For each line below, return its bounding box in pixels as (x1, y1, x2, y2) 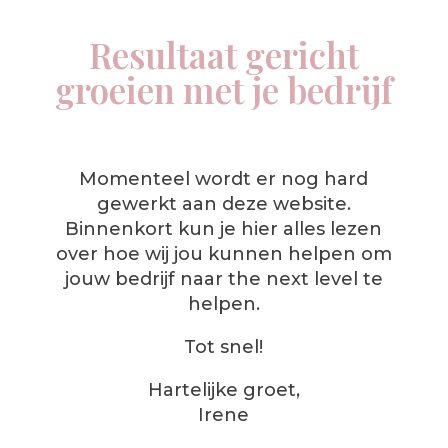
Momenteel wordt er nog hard (79, 168, 369, 190)
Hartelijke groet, (147, 379, 300, 401)
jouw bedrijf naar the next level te (64, 268, 383, 290)
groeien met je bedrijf (54, 66, 393, 113)
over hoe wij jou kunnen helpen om (55, 243, 392, 265)
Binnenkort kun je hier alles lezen (65, 218, 383, 240)
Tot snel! (184, 336, 264, 358)
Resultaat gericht (88, 31, 359, 78)
